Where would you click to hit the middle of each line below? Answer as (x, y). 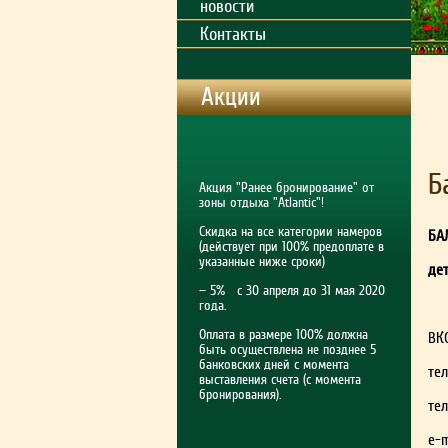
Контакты (233, 34)
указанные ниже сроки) (262, 261)
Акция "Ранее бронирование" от (286, 187)
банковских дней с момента (274, 364)
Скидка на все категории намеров (290, 231)
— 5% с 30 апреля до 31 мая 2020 (292, 290)
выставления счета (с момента (280, 379)
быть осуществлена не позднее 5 (287, 349)
